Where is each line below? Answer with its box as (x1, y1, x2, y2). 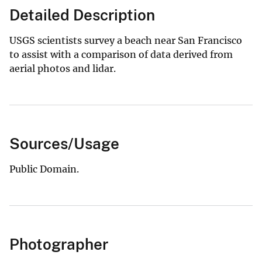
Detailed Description (9, 5, 155, 24)
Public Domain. (9, 163, 79, 175)
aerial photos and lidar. (9, 62, 116, 74)
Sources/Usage (9, 134, 119, 153)
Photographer (9, 235, 108, 253)
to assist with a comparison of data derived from (9, 48, 233, 60)
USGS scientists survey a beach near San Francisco (9, 34, 242, 46)
